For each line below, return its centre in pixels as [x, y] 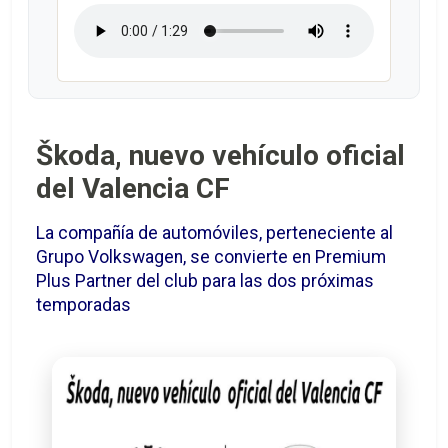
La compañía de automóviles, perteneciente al [214, 233]
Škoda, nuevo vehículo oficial [220, 156]
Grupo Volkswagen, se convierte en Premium [211, 257]
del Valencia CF [133, 189]
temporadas [83, 305]
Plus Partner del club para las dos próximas [205, 281]
